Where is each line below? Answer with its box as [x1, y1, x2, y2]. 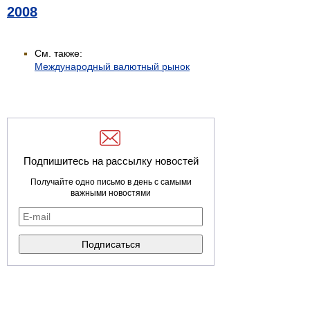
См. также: [35, 47, 82, 59]
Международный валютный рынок [35, 60, 190, 72]
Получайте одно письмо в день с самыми [30, 176, 192, 187]
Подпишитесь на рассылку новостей [23, 154, 199, 167]
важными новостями [71, 188, 151, 198]
